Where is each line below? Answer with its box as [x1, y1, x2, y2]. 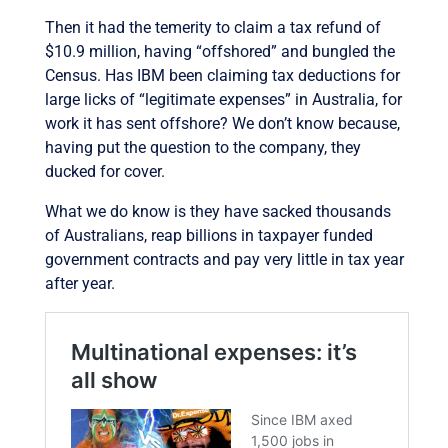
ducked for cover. [44, 161, 165, 181]
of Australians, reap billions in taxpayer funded [44, 225, 373, 245]
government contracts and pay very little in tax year [44, 249, 404, 269]
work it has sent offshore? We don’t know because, [44, 113, 400, 133]
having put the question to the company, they [44, 137, 361, 157]
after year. [44, 273, 115, 293]
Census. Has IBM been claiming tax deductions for [44, 65, 400, 85]
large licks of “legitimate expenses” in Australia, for [44, 89, 402, 109]
